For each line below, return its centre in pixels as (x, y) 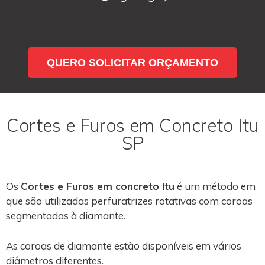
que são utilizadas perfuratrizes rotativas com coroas (129, 201)
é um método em (215, 186)
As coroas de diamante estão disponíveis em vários (124, 245)
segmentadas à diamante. (66, 216)
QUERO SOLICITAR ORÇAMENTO (132, 63)
